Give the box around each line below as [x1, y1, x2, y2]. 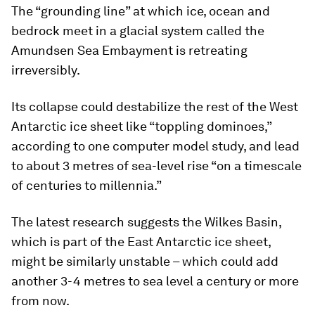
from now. [11, 292, 70, 308]
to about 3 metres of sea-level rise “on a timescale [11, 157, 302, 173]
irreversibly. [11, 62, 80, 77]
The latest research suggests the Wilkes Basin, [11, 214, 281, 229]
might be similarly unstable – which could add [11, 253, 278, 269]
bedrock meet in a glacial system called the [11, 22, 264, 38]
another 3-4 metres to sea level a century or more [11, 273, 299, 288]
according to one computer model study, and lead [11, 138, 300, 153]
